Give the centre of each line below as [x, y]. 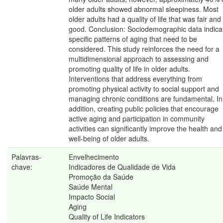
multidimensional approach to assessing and [139, 59]
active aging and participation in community [137, 119]
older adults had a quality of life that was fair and [145, 19]
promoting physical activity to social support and [144, 89]
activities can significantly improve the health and [145, 129]
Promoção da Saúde [101, 177]
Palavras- [26, 157]
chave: [23, 167]
